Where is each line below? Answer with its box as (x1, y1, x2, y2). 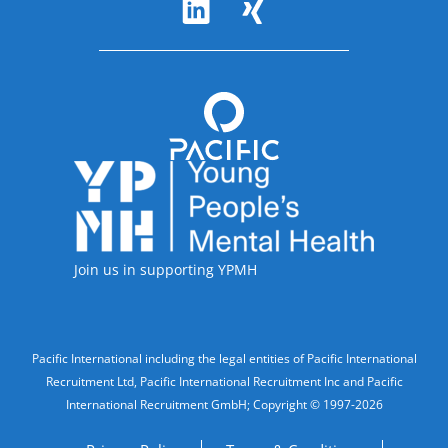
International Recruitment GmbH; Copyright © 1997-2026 (65, 395, 383, 413)
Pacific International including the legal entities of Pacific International (31, 349, 417, 367)
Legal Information (19, 346, 179, 374)
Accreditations (73, 160, 204, 188)
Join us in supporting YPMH (74, 259, 257, 279)
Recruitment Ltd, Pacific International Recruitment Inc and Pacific (45, 372, 403, 390)
